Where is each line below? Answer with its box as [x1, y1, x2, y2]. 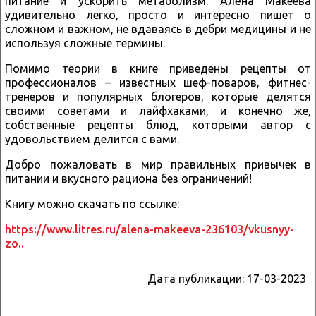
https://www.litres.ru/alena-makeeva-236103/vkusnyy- [5, 222, 294, 236]
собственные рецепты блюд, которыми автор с [5, 118, 311, 131]
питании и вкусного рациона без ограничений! [5, 171, 252, 185]
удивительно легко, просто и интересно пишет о [5, 8, 311, 21]
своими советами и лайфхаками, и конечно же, [5, 104, 311, 117]
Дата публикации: [147, 272, 247, 285]
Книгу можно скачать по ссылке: [5, 197, 179, 210]
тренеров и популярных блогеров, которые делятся [5, 90, 311, 103]
